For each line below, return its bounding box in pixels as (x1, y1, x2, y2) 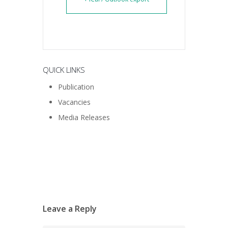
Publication (58, 82, 94, 92)
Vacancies (58, 97, 91, 107)
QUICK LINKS (43, 65, 85, 75)
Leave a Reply (43, 203, 97, 215)
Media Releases (58, 112, 110, 122)
